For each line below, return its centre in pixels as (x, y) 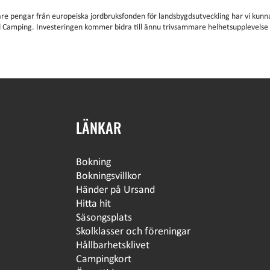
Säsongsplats (104, 218)
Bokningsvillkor (108, 176)
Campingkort (103, 259)
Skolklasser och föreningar (133, 232)
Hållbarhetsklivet (112, 246)
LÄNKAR (98, 127)
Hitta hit (93, 204)
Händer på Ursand (115, 190)
